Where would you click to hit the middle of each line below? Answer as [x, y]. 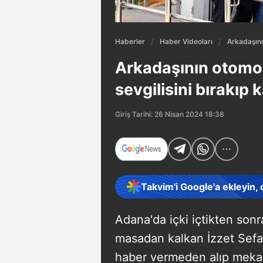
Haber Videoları [186, 41]
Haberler [130, 41]
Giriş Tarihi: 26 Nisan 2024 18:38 [170, 114]
